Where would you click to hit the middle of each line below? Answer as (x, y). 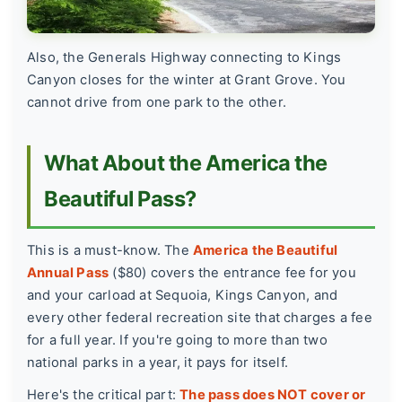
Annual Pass (68, 273)
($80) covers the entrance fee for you (232, 273)
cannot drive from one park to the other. (157, 103)
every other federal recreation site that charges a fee (200, 318)
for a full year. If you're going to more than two (177, 341)
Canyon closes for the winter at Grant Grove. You (187, 80)
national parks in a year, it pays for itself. (157, 363)
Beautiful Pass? (120, 199)
